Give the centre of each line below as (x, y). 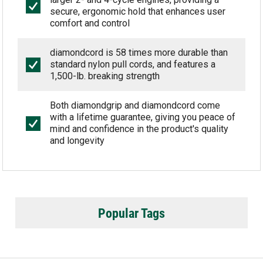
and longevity (77, 141)
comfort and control (90, 23)
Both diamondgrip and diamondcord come (135, 105)
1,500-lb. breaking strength (105, 76)
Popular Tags (131, 213)
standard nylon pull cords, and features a (133, 64)
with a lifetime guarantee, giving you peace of (143, 117)
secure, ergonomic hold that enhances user (138, 11)
